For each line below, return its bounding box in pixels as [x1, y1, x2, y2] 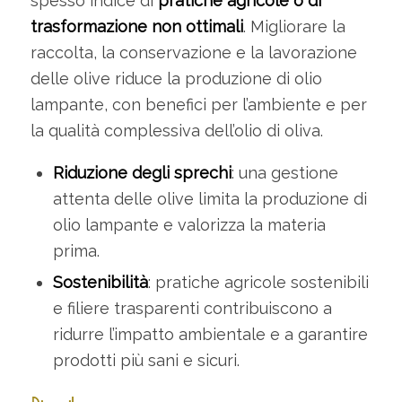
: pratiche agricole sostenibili [147, 273, 369, 293]
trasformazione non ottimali [30, 17, 243, 37]
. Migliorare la [242, 17, 345, 37]
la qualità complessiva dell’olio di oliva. [30, 121, 323, 141]
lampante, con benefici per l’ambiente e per [30, 95, 367, 115]
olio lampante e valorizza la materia [52, 215, 326, 235]
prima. [52, 241, 100, 261]
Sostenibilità [52, 273, 148, 293]
